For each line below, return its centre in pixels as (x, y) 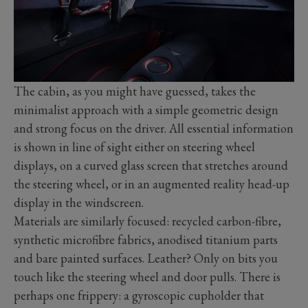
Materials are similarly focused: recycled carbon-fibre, (147, 221)
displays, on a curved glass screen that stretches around (151, 166)
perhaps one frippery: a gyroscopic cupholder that (139, 296)
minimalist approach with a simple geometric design (146, 110)
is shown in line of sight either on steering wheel (134, 147)
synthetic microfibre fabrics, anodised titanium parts (146, 240)
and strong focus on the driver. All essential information (154, 129)
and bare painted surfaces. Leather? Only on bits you (146, 258)
